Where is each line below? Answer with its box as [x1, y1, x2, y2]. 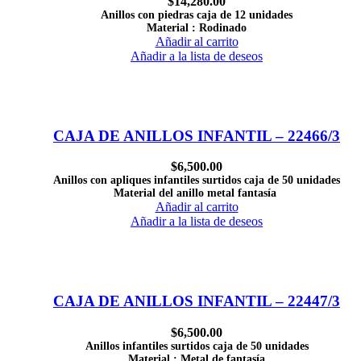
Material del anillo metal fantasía [114, 187, 280, 200]
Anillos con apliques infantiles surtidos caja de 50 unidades [53, 174, 340, 187]
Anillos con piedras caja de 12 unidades [101, 8, 293, 21]
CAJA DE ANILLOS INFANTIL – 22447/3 [53, 292, 340, 309]
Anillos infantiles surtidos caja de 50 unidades [85, 339, 309, 352]
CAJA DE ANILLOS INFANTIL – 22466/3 [53, 127, 340, 144]
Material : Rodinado [147, 21, 247, 34]
